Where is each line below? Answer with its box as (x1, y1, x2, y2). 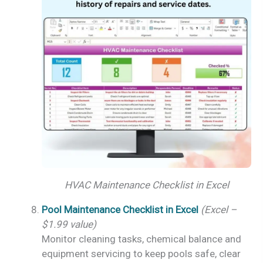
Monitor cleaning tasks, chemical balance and (42, 232, 241, 245)
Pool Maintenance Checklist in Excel (42, 203, 198, 215)
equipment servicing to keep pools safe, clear (42, 247, 241, 259)
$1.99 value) (42, 218, 96, 230)
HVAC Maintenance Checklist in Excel (64, 178, 229, 191)
